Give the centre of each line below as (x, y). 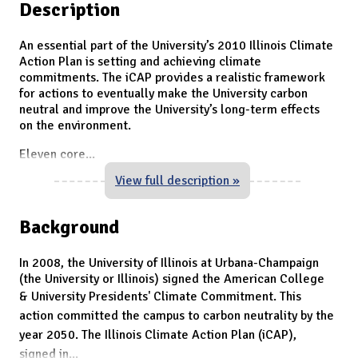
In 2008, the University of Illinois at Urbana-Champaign (169, 263)
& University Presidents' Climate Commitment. (149, 296)
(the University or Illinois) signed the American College (172, 278)
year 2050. (50, 334)
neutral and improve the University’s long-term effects (169, 109)
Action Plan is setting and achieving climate (140, 61)
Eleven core (52, 154)
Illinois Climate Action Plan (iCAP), (201, 334)
